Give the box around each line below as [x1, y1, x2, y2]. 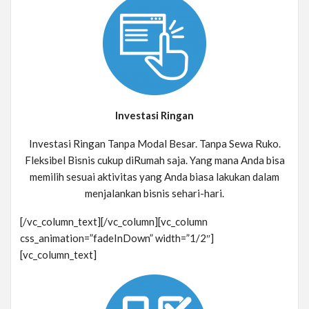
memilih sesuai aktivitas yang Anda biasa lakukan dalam [30, 170, 279, 183]
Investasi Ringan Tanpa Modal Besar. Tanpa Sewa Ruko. [28, 137, 281, 150]
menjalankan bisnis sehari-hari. [85, 187, 224, 200]
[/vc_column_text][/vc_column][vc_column [20, 215, 208, 228]
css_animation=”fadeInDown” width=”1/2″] [20, 232, 214, 245]
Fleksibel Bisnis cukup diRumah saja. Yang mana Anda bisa [24, 154, 285, 167]
